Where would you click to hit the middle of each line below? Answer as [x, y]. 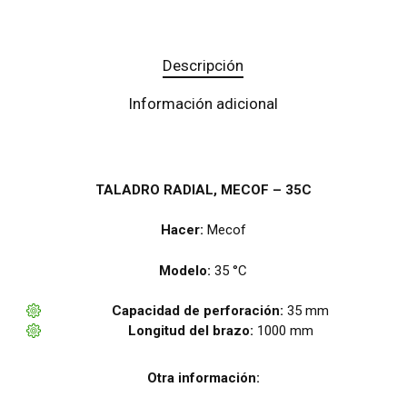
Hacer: [182, 230]
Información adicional [203, 103]
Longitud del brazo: [190, 331]
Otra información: [203, 378]
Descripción [203, 65]
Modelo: [185, 270]
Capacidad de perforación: [198, 311]
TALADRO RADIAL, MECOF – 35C [203, 189]
